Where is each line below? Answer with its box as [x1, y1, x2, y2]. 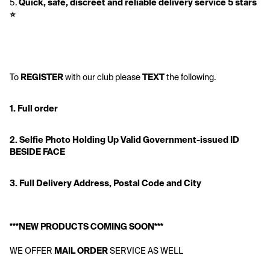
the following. [165, 72, 216, 83]
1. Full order [10, 103, 58, 114]
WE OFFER [10, 245, 54, 256]
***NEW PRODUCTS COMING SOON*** [10, 221, 163, 232]
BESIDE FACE [10, 146, 65, 157]
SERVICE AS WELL [108, 245, 183, 256]
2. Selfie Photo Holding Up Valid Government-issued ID [10, 134, 239, 145]
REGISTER [20, 72, 63, 83]
